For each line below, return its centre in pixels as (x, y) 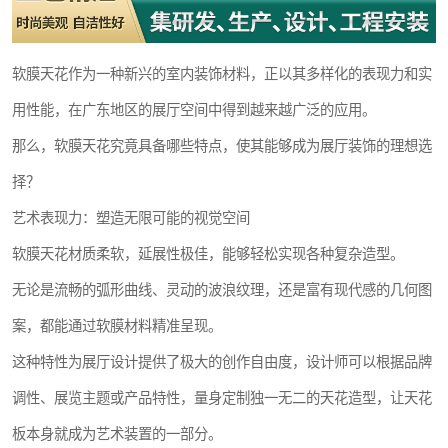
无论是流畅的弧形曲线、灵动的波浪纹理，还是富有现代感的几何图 (222, 290)
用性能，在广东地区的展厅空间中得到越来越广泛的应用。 (194, 110)
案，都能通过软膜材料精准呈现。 (117, 326)
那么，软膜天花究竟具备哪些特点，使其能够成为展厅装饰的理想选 (222, 146)
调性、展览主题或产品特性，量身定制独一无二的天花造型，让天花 (222, 398)
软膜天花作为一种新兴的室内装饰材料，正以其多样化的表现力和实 (222, 74)
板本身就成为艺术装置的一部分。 (117, 434)
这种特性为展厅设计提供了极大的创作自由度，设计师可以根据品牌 (222, 362)
